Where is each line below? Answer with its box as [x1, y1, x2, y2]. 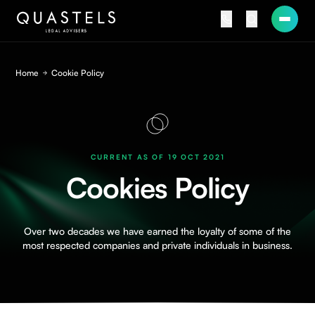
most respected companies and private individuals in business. [22, 239, 292, 251]
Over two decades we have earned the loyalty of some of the [24, 225, 291, 237]
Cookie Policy [51, 67, 105, 78]
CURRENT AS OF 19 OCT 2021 [90, 153, 225, 161]
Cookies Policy [66, 170, 249, 205]
